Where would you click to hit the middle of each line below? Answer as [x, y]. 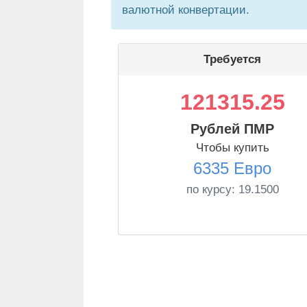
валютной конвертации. [186, 10]
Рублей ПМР [232, 129]
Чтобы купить [232, 148]
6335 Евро [232, 168]
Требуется [232, 59]
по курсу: [212, 189]
